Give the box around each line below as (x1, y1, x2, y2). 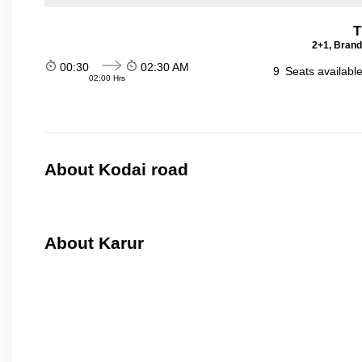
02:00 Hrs (89, 74, 125, 82)
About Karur (44, 234, 144, 253)
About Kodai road (44, 160, 188, 179)
